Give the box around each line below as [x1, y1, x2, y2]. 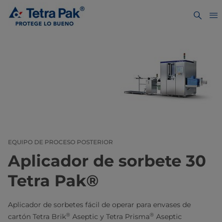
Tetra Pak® [8, 171, 99, 191]
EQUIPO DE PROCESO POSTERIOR [8, 138, 113, 146]
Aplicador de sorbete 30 [8, 151, 206, 171]
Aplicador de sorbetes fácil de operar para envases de [8, 200, 191, 210]
